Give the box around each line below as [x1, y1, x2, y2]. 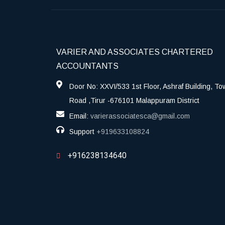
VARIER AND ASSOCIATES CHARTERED [56, 48, 213, 56]
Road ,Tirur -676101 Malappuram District [69, 96, 199, 104]
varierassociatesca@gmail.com [90, 112, 190, 120]
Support [69, 128, 96, 136]
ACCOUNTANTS [56, 62, 119, 70]
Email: [69, 112, 90, 120]
